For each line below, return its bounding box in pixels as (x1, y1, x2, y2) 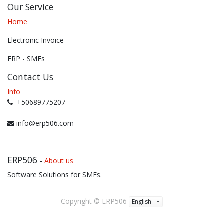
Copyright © (60, 196, 100, 206)
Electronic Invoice (7, 35, 64, 45)
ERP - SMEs (7, 54, 45, 63)
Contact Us (7, 71, 53, 83)
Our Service (7, 1, 53, 13)
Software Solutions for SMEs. (7, 170, 104, 179)
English (131, 197, 151, 206)
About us (44, 156, 73, 165)
